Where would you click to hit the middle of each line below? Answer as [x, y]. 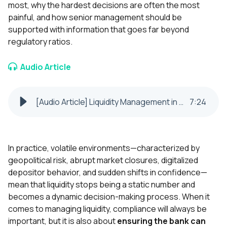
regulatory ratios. [41, 42]
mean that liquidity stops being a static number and [102, 185]
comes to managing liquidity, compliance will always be [107, 209]
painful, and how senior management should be [95, 17]
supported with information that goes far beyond [99, 30]
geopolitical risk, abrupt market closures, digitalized [103, 160]
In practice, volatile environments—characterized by [104, 148]
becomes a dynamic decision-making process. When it [109, 197]
